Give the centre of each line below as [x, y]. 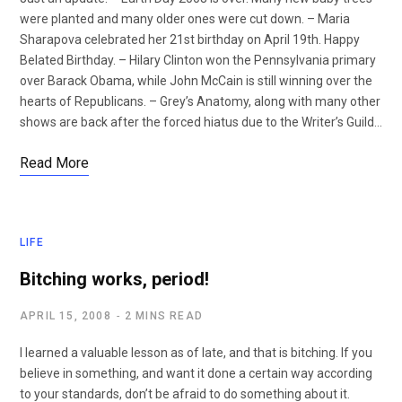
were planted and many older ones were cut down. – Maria [185, 19]
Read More [54, 163]
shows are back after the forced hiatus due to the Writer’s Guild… [201, 122]
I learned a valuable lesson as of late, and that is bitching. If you [196, 353]
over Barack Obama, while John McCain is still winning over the [196, 81]
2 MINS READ [164, 316]
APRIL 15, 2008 [66, 316]
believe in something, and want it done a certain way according [196, 373]
